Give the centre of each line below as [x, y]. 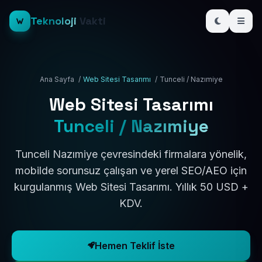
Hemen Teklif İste [135, 246]
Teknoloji [54, 21]
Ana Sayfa [57, 79]
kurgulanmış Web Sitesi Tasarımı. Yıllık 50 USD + [131, 187]
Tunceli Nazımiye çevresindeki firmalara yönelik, [131, 154]
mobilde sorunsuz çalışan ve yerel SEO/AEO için [131, 170]
